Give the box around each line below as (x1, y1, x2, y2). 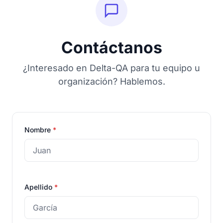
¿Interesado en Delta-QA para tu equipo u (23, 63, 200, 73)
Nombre (24, 125, 53, 134)
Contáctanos (61, 38, 162, 57)
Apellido (24, 183, 54, 191)
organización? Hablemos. (58, 76, 165, 87)
